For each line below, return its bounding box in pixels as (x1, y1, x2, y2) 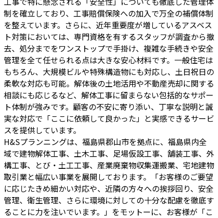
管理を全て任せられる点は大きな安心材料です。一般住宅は (4, 54, 213, 66)
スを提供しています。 (4, 124, 81, 136)
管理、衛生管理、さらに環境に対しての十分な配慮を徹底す (4, 194, 214, 206)
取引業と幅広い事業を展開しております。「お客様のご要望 (4, 170, 213, 182)
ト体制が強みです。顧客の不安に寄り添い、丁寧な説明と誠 (4, 100, 213, 112)
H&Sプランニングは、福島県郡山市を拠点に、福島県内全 (4, 135, 207, 147)
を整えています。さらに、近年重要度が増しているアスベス (4, 18, 212, 31)
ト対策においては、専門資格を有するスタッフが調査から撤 (4, 30, 214, 42)
